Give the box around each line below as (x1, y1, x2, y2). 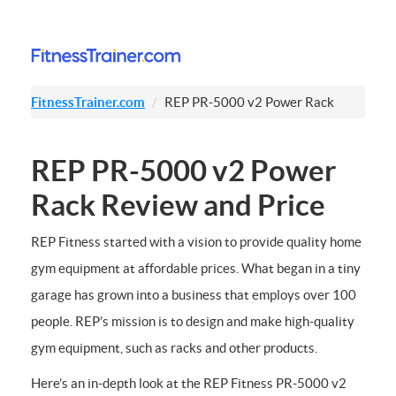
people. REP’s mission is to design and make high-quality (31, 313, 354, 329)
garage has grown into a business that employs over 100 (31, 286, 356, 302)
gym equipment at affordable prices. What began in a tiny (31, 260, 361, 276)
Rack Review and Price (31, 188, 325, 223)
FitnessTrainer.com (31, 95, 145, 110)
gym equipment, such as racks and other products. (31, 339, 317, 355)
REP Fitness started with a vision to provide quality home (31, 233, 362, 249)
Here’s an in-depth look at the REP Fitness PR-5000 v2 (31, 375, 346, 391)
